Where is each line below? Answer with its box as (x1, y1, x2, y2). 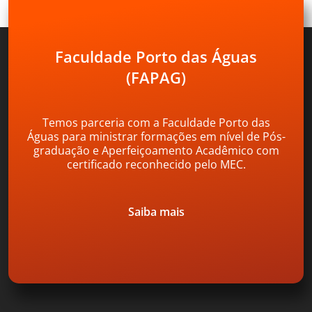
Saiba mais (127, 203, 185, 219)
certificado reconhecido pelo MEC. (66, 156, 246, 172)
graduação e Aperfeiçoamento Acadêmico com (33, 142, 279, 158)
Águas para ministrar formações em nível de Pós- (26, 128, 286, 144)
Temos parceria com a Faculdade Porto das (42, 114, 270, 130)
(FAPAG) (126, 66, 186, 88)
